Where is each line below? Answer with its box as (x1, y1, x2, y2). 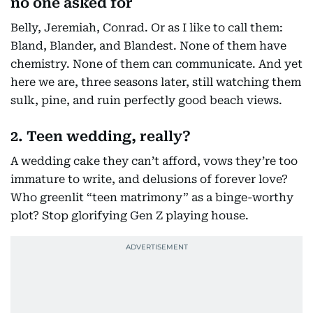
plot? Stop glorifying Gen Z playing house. (10, 209, 249, 222)
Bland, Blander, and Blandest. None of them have (10, 39, 286, 52)
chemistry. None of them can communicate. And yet (10, 57, 303, 71)
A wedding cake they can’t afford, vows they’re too (10, 154, 298, 168)
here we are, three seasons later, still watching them (10, 75, 301, 89)
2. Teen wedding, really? (10, 128, 191, 145)
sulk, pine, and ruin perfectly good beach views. (10, 94, 282, 107)
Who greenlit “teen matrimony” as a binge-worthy (10, 191, 293, 204)
